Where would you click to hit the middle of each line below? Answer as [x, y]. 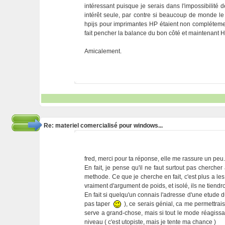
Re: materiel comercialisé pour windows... [103, 126]
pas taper [98, 204]
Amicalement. [103, 51]
